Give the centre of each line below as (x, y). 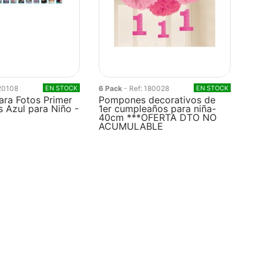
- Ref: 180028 (147, 88)
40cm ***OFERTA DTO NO (158, 117)
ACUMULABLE (131, 126)
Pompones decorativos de (157, 100)
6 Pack (112, 88)
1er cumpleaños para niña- (158, 109)
